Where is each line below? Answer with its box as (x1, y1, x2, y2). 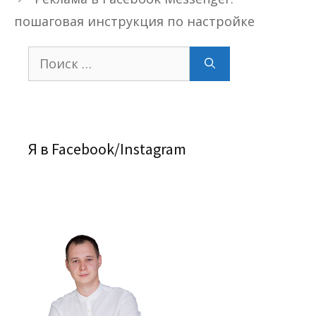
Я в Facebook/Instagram (28, 138, 186, 159)
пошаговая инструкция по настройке (14, 12, 255, 30)
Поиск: (28, 46, 63, 62)
